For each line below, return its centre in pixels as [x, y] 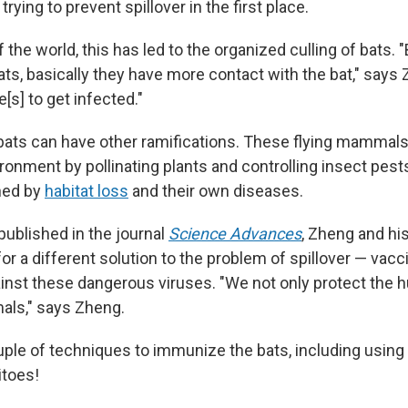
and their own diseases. [216, 191]
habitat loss [87, 191]
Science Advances [235, 234]
